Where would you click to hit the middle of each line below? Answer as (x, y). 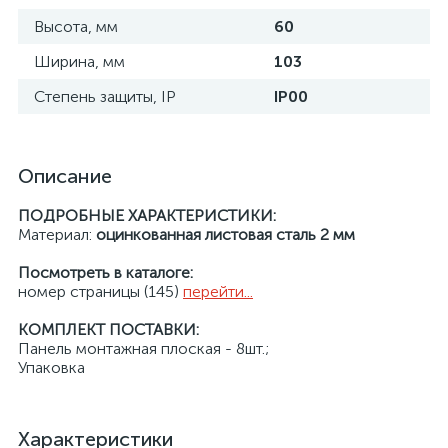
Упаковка (51, 367)
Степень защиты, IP (105, 96)
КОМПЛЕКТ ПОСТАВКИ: (108, 329)
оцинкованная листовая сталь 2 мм (225, 234)
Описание (65, 176)
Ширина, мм (79, 61)
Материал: (57, 234)
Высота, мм (76, 26)
